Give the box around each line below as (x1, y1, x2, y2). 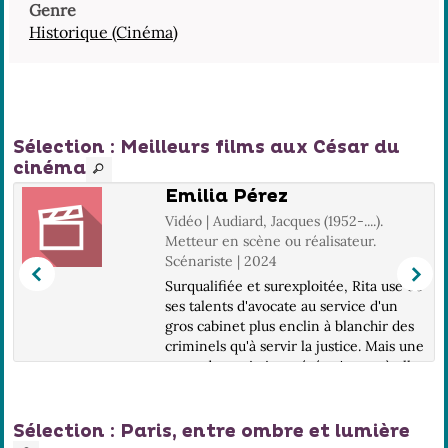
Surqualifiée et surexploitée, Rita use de (165, 277, 424, 295)
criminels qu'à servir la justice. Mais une (165, 337, 425, 355)
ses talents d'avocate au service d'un (165, 297, 399, 315)
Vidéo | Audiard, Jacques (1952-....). (165, 212, 384, 230)
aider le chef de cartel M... (165, 377, 334, 395)
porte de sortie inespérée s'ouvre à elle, (165, 357, 424, 375)
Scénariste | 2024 (165, 252, 278, 270)
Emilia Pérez (165, 185, 289, 208)
